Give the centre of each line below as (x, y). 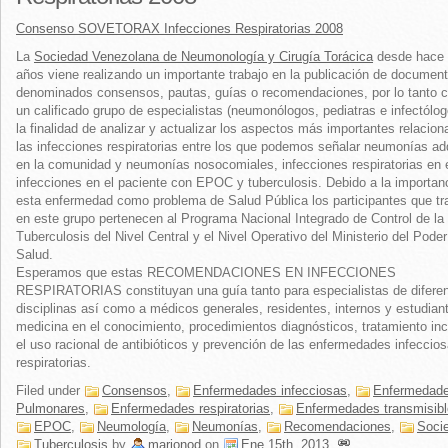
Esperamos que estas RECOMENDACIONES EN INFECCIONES (206, 272)
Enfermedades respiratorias (190, 408)
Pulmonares (50, 408)
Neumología (131, 426)
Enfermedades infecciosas (270, 390)
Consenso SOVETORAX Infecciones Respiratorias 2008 (179, 28)
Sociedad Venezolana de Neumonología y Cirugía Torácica (203, 56)
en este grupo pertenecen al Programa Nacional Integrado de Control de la (230, 218)
